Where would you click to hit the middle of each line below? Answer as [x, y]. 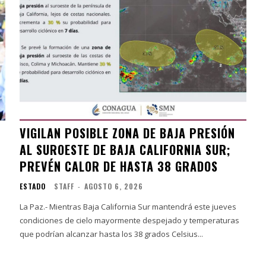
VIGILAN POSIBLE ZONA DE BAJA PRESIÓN [128, 133]
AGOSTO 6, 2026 [114, 186]
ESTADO [33, 186]
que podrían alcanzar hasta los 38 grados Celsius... [112, 234]
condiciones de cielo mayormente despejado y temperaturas [130, 220]
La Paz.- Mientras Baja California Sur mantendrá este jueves [128, 206]
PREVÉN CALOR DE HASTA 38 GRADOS [119, 166]
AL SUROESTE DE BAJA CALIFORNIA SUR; [126, 149]
